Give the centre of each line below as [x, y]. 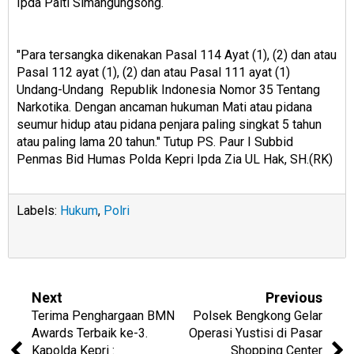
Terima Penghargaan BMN [103, 316]
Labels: [38, 211]
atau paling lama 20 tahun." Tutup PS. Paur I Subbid [155, 142]
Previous [294, 298]
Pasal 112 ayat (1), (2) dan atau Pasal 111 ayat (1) [153, 73]
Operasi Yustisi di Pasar [256, 333]
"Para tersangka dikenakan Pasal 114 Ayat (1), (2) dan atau [177, 55]
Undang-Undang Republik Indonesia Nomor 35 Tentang [168, 90]
